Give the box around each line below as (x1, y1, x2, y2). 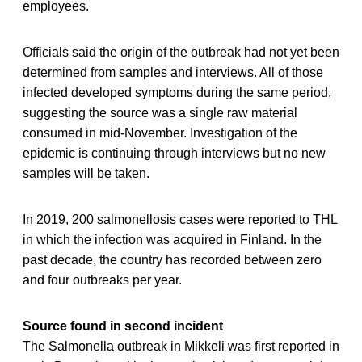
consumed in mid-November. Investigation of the (23, 125, 297, 140)
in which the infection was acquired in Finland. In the (23, 232, 322, 246)
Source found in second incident (23, 318, 223, 333)
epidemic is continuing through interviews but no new (23, 145, 326, 160)
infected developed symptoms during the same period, (23, 85, 331, 99)
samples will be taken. (23, 166, 149, 180)
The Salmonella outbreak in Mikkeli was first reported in (23, 339, 339, 353)
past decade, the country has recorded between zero (23, 252, 322, 267)
